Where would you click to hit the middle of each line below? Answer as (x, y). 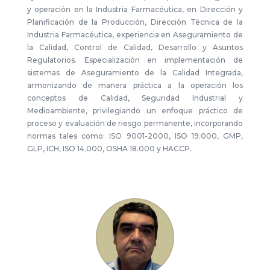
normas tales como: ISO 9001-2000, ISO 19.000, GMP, (135, 136)
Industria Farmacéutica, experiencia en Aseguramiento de (135, 35)
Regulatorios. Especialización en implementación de (135, 60)
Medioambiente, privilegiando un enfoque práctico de (135, 111)
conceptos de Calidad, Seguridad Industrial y (135, 98)
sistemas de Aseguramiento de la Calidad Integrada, (135, 73)
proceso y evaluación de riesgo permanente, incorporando (135, 123)
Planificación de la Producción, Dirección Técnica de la (135, 22)
